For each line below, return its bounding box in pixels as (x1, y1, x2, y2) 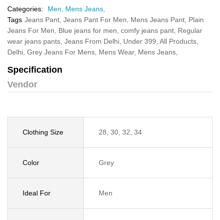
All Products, (160, 37, 198, 45)
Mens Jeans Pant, (131, 16, 189, 24)
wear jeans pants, (7, 37, 64, 45)
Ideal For (23, 189, 51, 197)
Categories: (7, 5, 43, 13)
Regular (178, 27, 202, 34)
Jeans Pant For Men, (63, 16, 131, 24)
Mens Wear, (99, 48, 138, 56)
